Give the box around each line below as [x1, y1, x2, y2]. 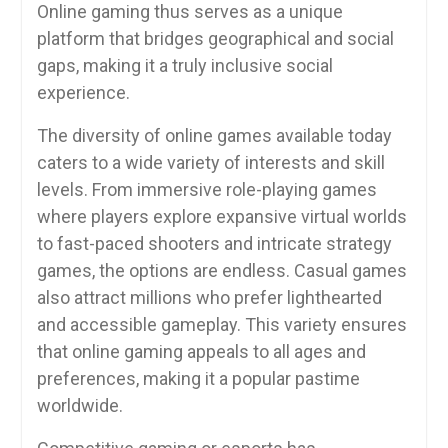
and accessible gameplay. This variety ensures [36, 313, 407, 335]
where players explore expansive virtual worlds [36, 205, 407, 227]
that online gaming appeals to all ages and [36, 340, 366, 362]
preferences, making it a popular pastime [36, 367, 360, 389]
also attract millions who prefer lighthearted [36, 286, 382, 308]
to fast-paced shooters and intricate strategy [36, 232, 392, 254]
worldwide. [36, 394, 123, 416]
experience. [36, 81, 130, 103]
